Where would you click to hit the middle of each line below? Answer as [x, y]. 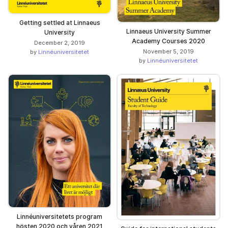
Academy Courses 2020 [168, 41]
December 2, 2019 [60, 42]
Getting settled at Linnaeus [60, 22]
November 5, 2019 [168, 52]
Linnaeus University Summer [168, 32]
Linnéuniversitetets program [60, 217]
